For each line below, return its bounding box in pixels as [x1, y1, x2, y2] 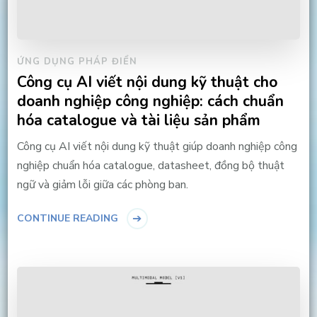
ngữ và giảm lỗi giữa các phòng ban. [16, 176, 188, 192]
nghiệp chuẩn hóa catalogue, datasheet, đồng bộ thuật [16, 157, 284, 173]
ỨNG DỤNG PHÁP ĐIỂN [16, 54, 137, 68]
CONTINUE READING [16, 211, 118, 225]
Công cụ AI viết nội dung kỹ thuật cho [16, 71, 277, 93]
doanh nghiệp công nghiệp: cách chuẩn [16, 90, 284, 112]
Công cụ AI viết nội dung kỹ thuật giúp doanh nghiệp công [16, 138, 297, 154]
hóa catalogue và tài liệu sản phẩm [16, 109, 260, 131]
